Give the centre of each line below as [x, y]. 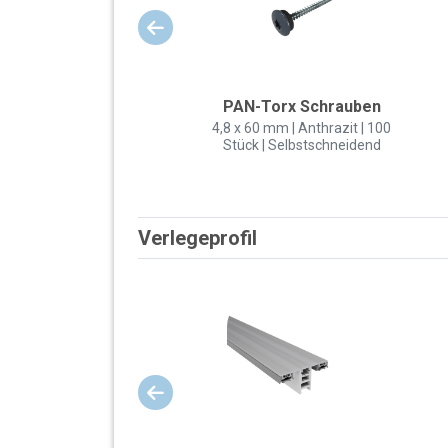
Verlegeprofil [197, 238]
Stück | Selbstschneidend [301, 145]
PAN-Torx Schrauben [301, 107]
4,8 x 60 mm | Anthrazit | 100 [302, 128]
